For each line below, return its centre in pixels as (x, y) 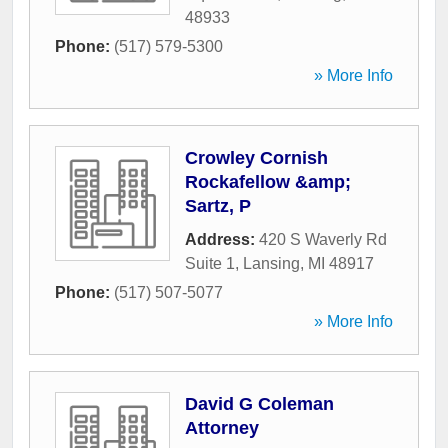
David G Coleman (259, 404)
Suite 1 (210, 264)
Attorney (222, 428)
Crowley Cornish (256, 158)
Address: (222, 240)
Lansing (271, 264)
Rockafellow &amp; (268, 182)
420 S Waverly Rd (323, 240)
